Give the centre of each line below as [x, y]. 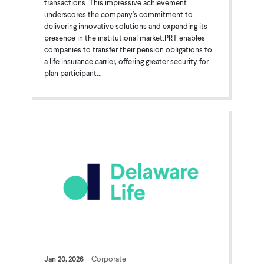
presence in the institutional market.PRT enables [124, 37]
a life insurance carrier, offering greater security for [126, 61]
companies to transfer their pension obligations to [128, 49]
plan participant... [73, 73]
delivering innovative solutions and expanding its [126, 26]
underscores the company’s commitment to [118, 14]
